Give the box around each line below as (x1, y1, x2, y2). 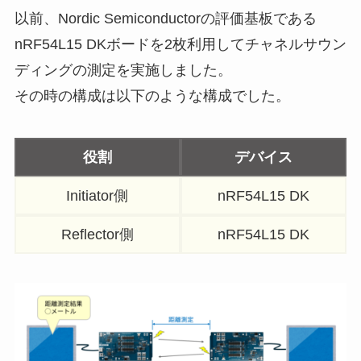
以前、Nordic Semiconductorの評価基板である (14, 10, 317, 27)
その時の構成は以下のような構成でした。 (14, 88, 290, 105)
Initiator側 (66, 187, 129, 204)
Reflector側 (60, 226, 134, 243)
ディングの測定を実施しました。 (14, 62, 232, 79)
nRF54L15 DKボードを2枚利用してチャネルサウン (14, 36, 346, 53)
